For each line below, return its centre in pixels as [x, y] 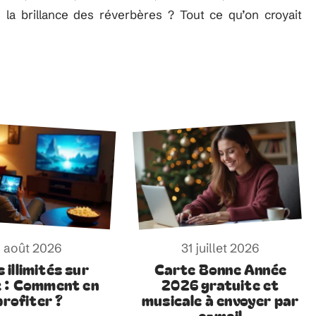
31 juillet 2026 [220, 248]
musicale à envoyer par [220, 299]
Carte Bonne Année [220, 268]
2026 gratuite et [220, 284]
